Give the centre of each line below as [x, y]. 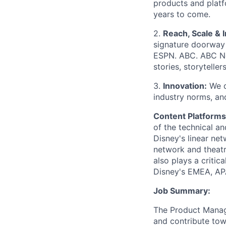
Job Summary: [182, 191]
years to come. [182, 14]
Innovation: [185, 86]
